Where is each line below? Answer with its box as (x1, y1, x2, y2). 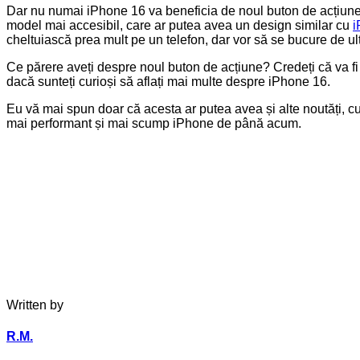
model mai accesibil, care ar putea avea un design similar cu (6, 18, 353, 32)
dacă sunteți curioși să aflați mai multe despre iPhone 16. (6, 74, 330, 88)
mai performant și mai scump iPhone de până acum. (6, 116, 301, 130)
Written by (6, 297, 63, 312)
